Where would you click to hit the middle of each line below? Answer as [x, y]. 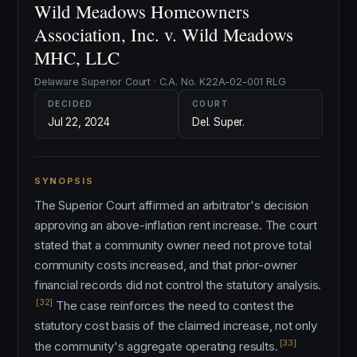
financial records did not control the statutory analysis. [178, 285]
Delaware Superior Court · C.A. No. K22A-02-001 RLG [160, 82]
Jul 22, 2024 [79, 122]
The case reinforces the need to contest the [173, 306]
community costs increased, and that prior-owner [166, 265]
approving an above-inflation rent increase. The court [176, 225]
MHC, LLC [77, 57]
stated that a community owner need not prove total [173, 245]
